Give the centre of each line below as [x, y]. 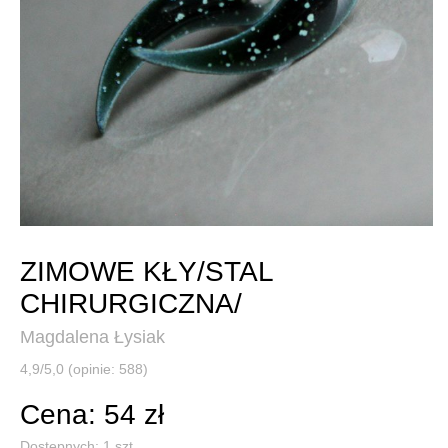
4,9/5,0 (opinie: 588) [84, 368]
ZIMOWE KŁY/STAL [146, 271]
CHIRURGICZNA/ [131, 303]
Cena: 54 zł [92, 414]
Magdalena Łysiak [92, 336]
